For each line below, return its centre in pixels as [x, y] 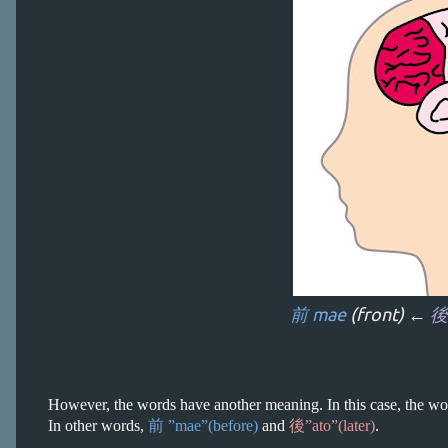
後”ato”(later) [332, 425]
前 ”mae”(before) [203, 425]
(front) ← [389, 314]
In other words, [98, 425]
